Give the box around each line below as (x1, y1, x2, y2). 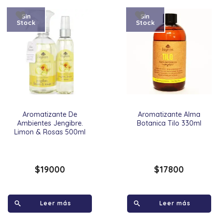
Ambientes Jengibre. (17, 119, 83, 128)
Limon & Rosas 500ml (14, 128, 86, 137)
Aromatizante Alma (137, 110, 200, 119)
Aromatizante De (22, 110, 78, 119)
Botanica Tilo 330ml (136, 119, 201, 128)
